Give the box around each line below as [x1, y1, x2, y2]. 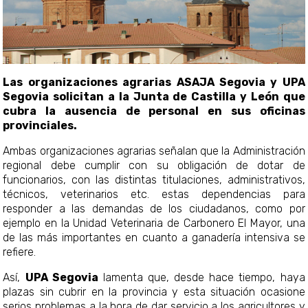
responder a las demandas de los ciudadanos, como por [3, 201, 305, 215]
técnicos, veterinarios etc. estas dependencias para [3, 187, 305, 201]
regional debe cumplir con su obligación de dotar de [3, 158, 305, 172]
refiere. [3, 245, 36, 258]
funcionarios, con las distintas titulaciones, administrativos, [3, 173, 305, 186]
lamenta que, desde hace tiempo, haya [98, 270, 305, 284]
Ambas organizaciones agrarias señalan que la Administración [3, 144, 305, 157]
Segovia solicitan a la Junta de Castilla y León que [3, 89, 305, 103]
